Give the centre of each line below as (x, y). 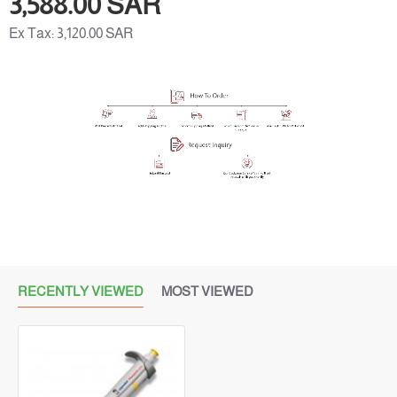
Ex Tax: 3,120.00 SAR (71, 33)
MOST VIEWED (207, 292)
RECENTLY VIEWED (81, 292)
